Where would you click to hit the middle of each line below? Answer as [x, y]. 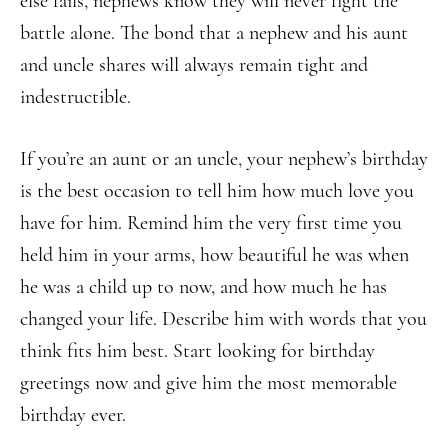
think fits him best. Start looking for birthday [197, 351]
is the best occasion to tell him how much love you [217, 191]
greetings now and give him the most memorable [208, 383]
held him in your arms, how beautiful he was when [214, 255]
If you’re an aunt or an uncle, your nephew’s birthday [224, 159]
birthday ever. [73, 415]
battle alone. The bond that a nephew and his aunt [214, 33]
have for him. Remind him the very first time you [211, 223]
